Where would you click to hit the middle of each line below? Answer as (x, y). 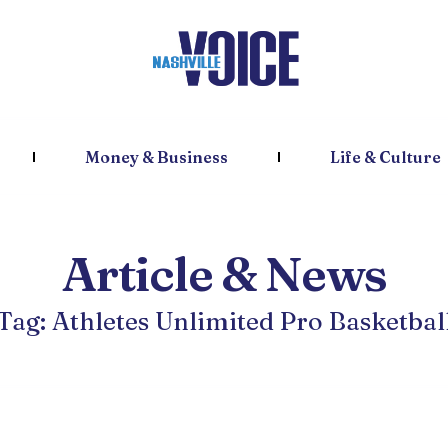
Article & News (224, 273)
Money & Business (156, 157)
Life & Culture (385, 157)
